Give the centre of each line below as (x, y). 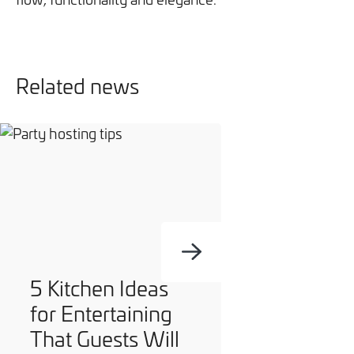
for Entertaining (101, 314)
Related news (77, 85)
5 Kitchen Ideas (99, 288)
